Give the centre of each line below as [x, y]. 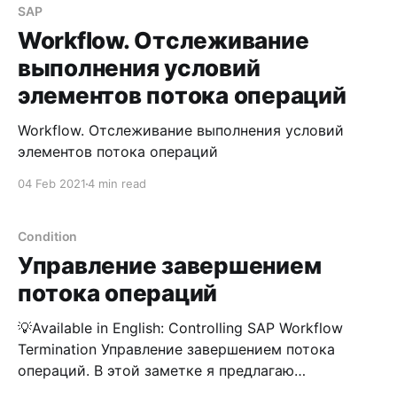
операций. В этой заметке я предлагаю [56, 370]
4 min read [117, 183]
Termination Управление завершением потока [59, 349]
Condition [48, 236]
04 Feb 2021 [52, 183]
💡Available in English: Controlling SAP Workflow [180, 328]
